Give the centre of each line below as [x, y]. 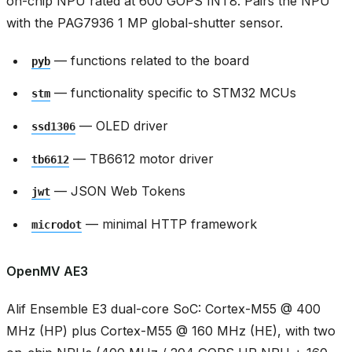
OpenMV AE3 [47, 271]
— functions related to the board [150, 60]
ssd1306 [53, 126]
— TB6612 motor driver [141, 158]
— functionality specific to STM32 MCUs [173, 93]
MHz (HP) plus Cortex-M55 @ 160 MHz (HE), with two [171, 330]
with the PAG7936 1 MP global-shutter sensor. [145, 22]
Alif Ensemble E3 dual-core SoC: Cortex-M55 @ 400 [163, 308]
